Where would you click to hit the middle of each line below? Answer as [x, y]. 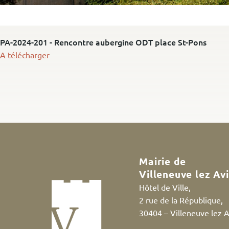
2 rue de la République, [181, 200]
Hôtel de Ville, [165, 187]
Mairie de [163, 161]
